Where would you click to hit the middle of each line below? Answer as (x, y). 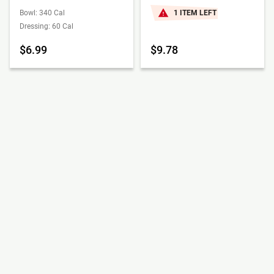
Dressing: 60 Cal (46, 26)
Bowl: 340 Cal (42, 13)
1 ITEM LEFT (195, 13)
